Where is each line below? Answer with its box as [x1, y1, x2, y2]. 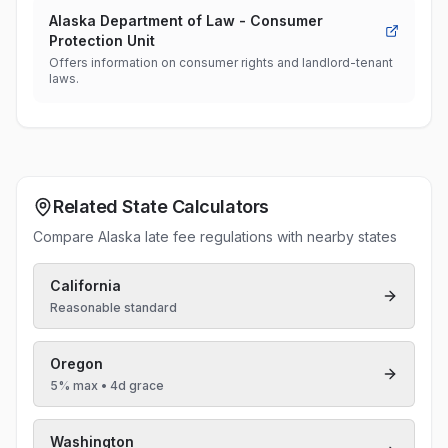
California [50, 277, 121, 294]
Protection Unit [49, 32, 155, 49]
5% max [50, 378, 98, 393]
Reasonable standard [50, 300, 177, 315]
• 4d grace [98, 378, 164, 393]
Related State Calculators [53, 196, 269, 217]
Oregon [50, 355, 103, 372]
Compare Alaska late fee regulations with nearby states [33, 228, 397, 245]
